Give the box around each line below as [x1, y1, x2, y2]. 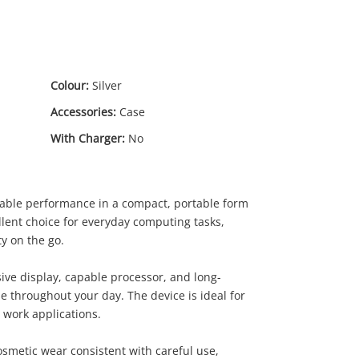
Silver [92, 78, 122, 93]
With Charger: [50, 131, 125, 146]
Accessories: [50, 104, 116, 119]
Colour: [50, 78, 89, 93]
